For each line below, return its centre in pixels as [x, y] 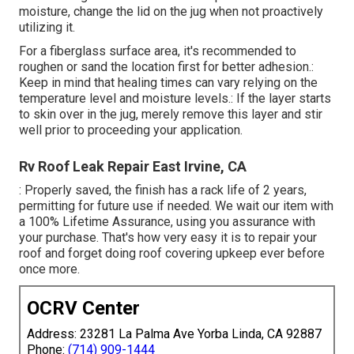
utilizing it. [47, 27]
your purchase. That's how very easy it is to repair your [168, 237]
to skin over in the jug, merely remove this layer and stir [171, 114]
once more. [49, 269]
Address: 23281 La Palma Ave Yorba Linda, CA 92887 [174, 333]
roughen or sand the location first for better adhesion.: [166, 66]
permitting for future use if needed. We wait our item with [176, 205]
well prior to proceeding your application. [131, 130]
